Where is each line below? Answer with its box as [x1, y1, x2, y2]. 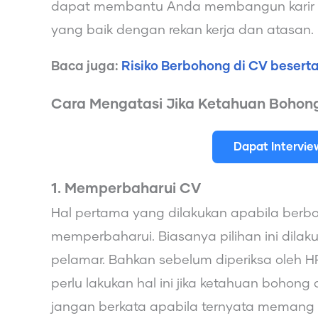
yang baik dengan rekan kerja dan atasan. [51, 23, 314, 37]
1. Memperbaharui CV [51, 181, 201, 196]
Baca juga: [51, 60, 121, 73]
